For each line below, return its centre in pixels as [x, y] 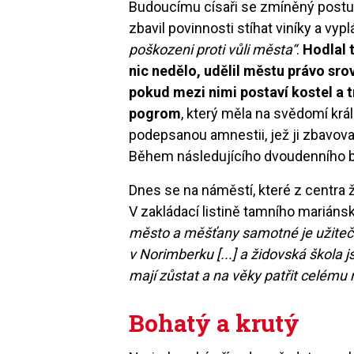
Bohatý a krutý [215, 322]
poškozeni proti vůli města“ [213, 49]
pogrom [155, 113]
